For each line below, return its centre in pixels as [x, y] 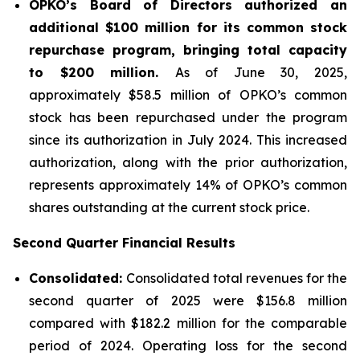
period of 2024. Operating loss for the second [188, 346]
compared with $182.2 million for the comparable [188, 323]
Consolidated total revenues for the [237, 278]
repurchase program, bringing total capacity [188, 50]
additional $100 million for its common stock [188, 28]
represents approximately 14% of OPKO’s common [188, 185]
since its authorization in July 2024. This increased [188, 140]
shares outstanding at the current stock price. [169, 208]
